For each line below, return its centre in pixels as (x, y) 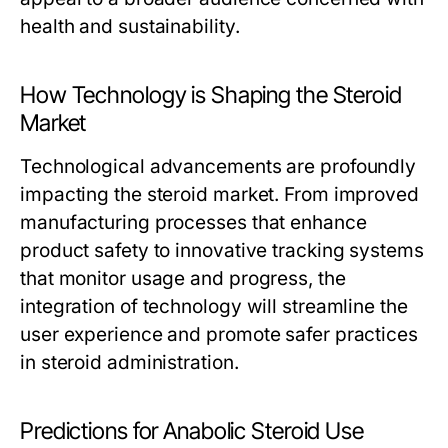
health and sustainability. (130, 26)
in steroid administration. (129, 362)
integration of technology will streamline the (214, 306)
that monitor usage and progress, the (183, 278)
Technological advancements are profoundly (218, 166)
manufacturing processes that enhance (193, 222)
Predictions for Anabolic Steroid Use (192, 431)
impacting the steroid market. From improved (219, 194)
